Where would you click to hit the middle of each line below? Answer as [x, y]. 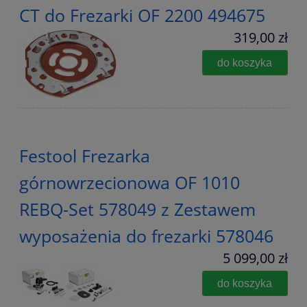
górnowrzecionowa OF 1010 [130, 182]
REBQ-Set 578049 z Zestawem [137, 209]
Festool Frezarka [85, 156]
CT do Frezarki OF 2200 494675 [142, 15]
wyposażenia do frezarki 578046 [146, 236]
